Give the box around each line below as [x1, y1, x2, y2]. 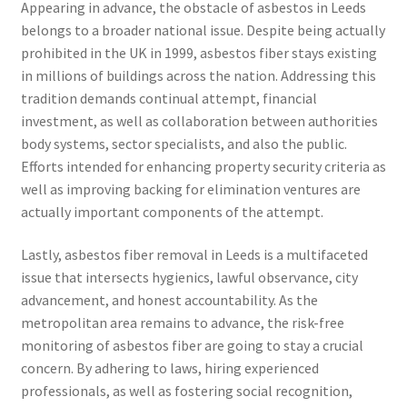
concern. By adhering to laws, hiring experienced [20, 359, 319, 378]
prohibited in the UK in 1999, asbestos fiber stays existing [20, 43, 377, 62]
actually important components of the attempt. [20, 202, 323, 221]
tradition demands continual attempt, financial [20, 88, 317, 107]
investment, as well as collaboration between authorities [20, 111, 378, 130]
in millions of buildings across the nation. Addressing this [20, 65, 376, 84]
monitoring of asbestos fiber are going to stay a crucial [20, 336, 363, 355]
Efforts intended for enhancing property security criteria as [20, 156, 386, 175]
